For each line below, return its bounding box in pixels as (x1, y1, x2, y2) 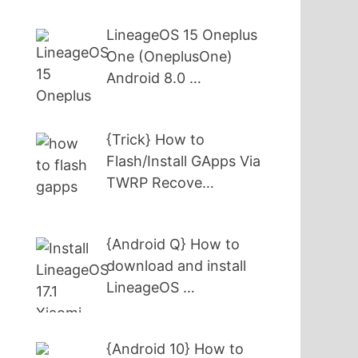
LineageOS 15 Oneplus (106, 26, 258, 44)
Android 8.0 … (106, 70, 202, 87)
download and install (106, 257, 247, 274)
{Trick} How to (106, 131, 205, 149)
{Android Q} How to (106, 235, 241, 253)
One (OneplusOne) (106, 48, 233, 66)
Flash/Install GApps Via (106, 153, 261, 170)
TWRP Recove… (106, 174, 215, 192)
